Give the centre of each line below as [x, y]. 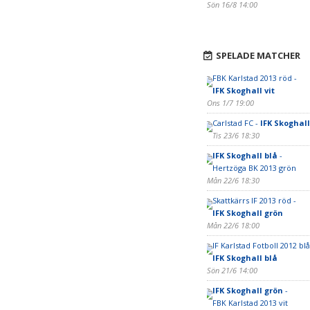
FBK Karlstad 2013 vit [250, 303]
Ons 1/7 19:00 [230, 103]
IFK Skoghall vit [243, 90]
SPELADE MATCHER [258, 55]
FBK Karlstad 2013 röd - [254, 78]
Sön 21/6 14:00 [232, 270]
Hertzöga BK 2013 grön [254, 168]
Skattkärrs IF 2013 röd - [254, 200]
